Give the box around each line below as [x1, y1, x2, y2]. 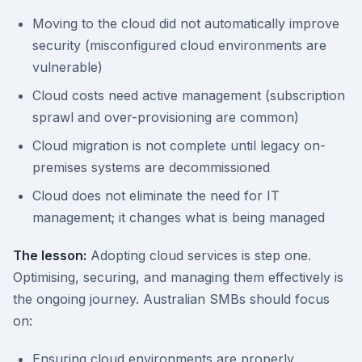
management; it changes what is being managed [32, 209, 325, 225]
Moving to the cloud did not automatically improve [32, 15, 339, 32]
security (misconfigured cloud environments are [32, 37, 326, 53]
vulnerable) [32, 59, 103, 75]
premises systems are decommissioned [32, 159, 270, 175]
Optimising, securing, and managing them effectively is [13, 269, 343, 285]
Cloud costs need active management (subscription [32, 87, 345, 103]
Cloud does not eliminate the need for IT [32, 187, 280, 204]
